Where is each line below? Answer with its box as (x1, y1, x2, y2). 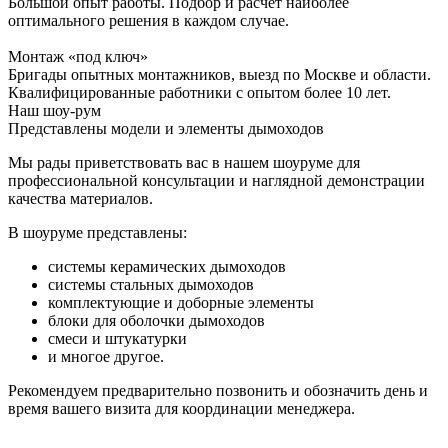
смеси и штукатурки (48, 329, 187, 347)
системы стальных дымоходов (48, 275, 254, 293)
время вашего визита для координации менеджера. (8, 399, 355, 417)
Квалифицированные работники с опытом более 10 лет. (8, 83, 391, 101)
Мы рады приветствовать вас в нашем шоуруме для (8, 153, 360, 171)
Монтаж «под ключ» (8, 47, 148, 65)
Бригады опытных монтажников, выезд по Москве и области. (8, 65, 431, 83)
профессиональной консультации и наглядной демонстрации (8, 171, 425, 189)
